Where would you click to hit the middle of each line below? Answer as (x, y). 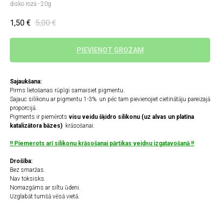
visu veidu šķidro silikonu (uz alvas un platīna (131, 117)
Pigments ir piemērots (39, 117)
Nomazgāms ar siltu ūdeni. (45, 188)
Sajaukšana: (26, 82)
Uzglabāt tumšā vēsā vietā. (45, 197)
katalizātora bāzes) (37, 126)
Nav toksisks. (28, 179)
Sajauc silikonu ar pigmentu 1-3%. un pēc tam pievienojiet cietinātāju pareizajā (110, 99)
